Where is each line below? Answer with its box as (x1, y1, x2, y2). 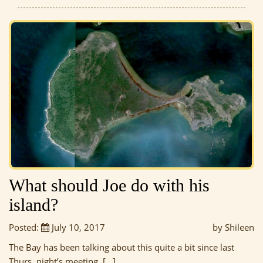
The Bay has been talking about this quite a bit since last (9, 241, 234, 254)
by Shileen (213, 221, 254, 234)
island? (9, 195, 58, 215)
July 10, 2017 (49, 221, 105, 234)
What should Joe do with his (9, 176, 210, 195)
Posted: (9, 221, 41, 234)
